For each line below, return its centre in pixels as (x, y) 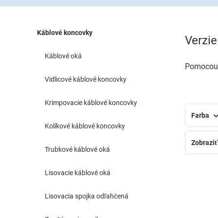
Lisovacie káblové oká (78, 173)
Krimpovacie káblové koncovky (91, 103)
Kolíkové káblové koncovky (85, 126)
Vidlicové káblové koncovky (86, 79)
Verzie (201, 40)
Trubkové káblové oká (77, 149)
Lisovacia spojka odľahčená (87, 196)
